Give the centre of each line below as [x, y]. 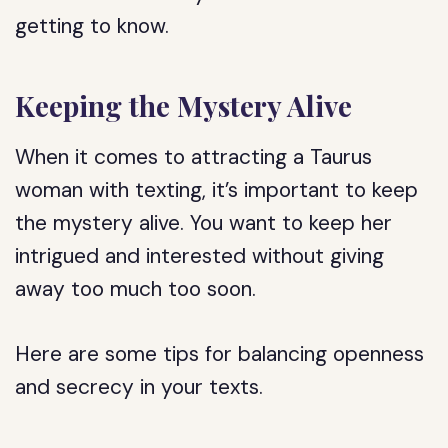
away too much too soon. [136, 289]
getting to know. [92, 26]
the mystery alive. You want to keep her [204, 223]
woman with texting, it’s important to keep [217, 190]
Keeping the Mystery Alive [184, 105]
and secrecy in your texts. [139, 387]
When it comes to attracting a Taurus [194, 157]
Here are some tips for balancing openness [220, 354]
